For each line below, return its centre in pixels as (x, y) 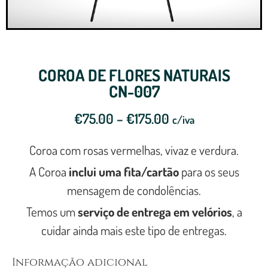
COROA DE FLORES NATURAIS (134, 75)
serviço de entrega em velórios (155, 211)
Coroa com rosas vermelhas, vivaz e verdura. (134, 150)
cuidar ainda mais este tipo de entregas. (134, 230)
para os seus (209, 171)
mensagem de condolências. (134, 190)
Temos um (52, 211)
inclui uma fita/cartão (124, 171)
